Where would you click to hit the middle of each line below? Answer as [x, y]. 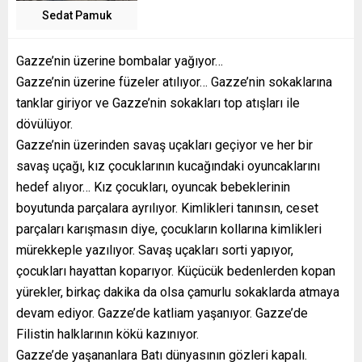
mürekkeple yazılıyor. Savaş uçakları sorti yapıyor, [155, 250]
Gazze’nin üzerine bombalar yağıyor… [120, 61]
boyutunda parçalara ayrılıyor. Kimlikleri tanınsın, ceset [167, 208]
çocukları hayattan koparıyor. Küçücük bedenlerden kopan [176, 271]
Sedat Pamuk [77, 16]
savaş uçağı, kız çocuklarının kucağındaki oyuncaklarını [168, 166]
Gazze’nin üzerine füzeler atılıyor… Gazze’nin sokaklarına [174, 82]
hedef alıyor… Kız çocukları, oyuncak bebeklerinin [153, 187]
